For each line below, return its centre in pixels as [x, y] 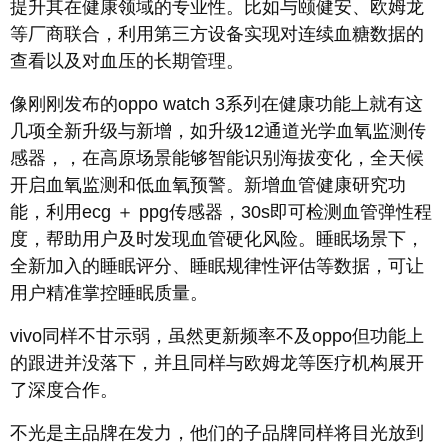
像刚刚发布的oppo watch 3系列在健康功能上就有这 [216, 104]
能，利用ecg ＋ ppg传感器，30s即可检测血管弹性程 [221, 212]
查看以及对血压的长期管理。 [127, 61]
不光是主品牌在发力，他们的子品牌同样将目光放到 [217, 433]
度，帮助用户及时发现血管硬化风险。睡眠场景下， [217, 239]
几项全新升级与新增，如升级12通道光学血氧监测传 [218, 131]
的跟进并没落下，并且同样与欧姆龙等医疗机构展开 [217, 363]
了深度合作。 [64, 390]
